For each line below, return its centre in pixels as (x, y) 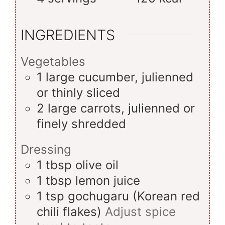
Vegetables (53, 62)
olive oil (97, 165)
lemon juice (108, 180)
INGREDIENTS (68, 35)
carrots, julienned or (138, 108)
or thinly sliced (78, 93)
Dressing (46, 149)
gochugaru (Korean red (134, 196)
